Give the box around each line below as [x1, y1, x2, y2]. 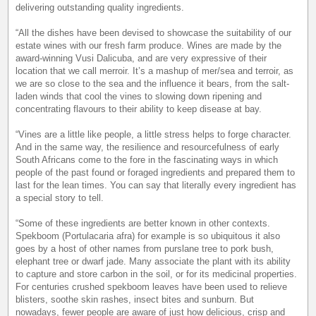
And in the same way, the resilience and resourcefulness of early [16, 142, 280, 153]
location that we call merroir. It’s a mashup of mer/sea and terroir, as [16, 66, 294, 77]
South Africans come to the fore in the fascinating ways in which [16, 154, 279, 166]
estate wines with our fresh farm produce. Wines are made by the [16, 40, 282, 51]
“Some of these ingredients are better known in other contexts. [16, 218, 271, 229]
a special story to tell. [16, 193, 104, 204]
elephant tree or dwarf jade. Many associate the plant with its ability [16, 256, 291, 267]
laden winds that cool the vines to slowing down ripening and [16, 91, 262, 102]
